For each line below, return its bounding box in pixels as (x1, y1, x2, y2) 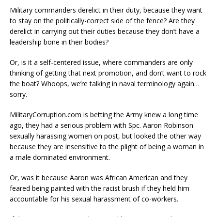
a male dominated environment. (10, 152, 110, 162)
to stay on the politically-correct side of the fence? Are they (10, 15, 195, 25)
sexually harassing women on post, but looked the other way (10, 131, 201, 140)
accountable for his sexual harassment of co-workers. (10, 194, 178, 203)
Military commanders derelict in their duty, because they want (10, 5, 202, 15)
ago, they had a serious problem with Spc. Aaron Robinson (10, 120, 193, 130)
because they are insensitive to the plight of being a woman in (10, 141, 204, 151)
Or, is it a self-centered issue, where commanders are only (10, 57, 193, 67)
